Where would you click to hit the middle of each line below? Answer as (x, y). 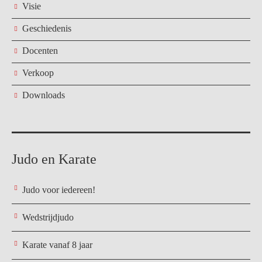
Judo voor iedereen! (59, 189)
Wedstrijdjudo (48, 218)
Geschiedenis (47, 29)
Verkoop (38, 73)
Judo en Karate (54, 159)
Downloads (44, 95)
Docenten (40, 51)
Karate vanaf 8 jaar (57, 245)
